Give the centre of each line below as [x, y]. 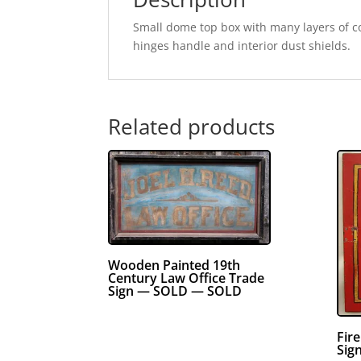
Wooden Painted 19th [174, 266]
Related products [192, 126]
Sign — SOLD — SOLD [175, 291]
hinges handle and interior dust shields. [242, 45]
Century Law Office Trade [187, 278]
